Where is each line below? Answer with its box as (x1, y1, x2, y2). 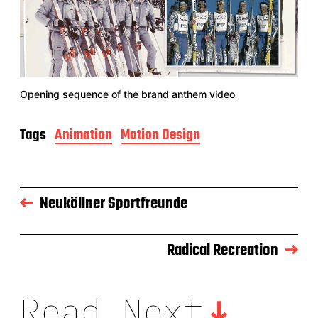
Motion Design (121, 124, 200, 146)
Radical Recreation (167, 238, 278, 263)
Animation (55, 124, 112, 146)
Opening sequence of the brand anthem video (20, 87, 235, 100)
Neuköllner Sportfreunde (40, 191, 187, 216)
